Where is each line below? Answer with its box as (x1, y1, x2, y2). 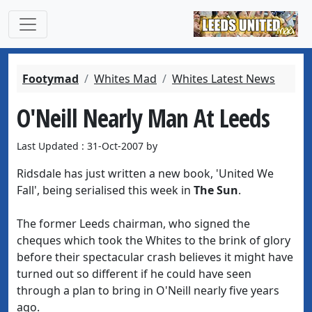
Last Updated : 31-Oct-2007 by (17, 139, 157, 153)
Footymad (22, 71, 79, 86)
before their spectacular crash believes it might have (17, 249, 293, 265)
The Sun (194, 182, 238, 198)
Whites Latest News (172, 71, 275, 86)
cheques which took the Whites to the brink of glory (17, 233, 290, 248)
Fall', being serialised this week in (17, 182, 194, 198)
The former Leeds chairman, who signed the (17, 216, 250, 231)
